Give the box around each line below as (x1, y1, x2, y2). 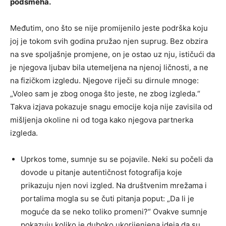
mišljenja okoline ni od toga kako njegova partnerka (10, 115, 193, 125)
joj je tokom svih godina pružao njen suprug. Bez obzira (10, 36, 208, 46)
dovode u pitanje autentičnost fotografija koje (21, 167, 182, 177)
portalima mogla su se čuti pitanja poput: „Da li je (21, 193, 194, 203)
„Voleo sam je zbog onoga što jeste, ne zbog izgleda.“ (10, 88, 200, 98)
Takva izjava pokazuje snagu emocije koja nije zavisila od (10, 101, 212, 111)
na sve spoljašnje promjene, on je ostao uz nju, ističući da (10, 49, 215, 59)
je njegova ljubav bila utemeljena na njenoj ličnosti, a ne (10, 62, 208, 72)
